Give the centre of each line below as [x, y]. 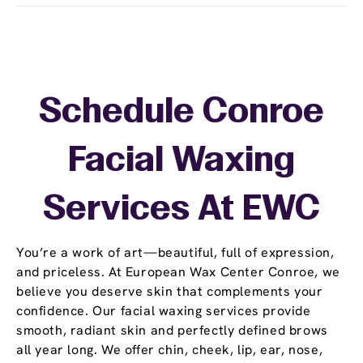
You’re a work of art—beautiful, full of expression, [175, 253]
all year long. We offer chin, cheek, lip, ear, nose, [170, 350]
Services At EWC [181, 211]
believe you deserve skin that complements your [170, 292]
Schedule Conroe [181, 113]
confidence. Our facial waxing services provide [164, 311]
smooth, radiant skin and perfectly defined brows [172, 331]
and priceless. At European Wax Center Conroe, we [178, 272]
